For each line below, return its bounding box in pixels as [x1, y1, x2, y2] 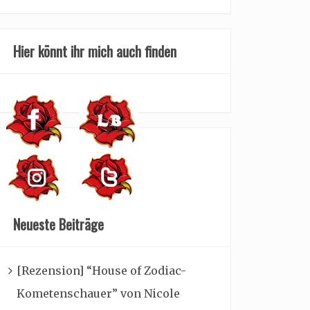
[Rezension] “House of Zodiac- [17, 263, 186, 277]
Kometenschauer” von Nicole [17, 286, 180, 300]
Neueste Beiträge [13, 213, 104, 235]
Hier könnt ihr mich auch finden [13, 40, 176, 62]
